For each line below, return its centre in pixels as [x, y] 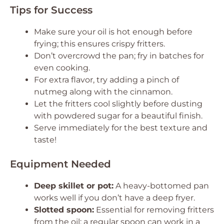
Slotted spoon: [64, 209]
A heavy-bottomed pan [161, 185]
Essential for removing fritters [154, 209]
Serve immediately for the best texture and [121, 127]
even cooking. [62, 67]
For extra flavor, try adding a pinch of [106, 79]
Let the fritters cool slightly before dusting [118, 103]
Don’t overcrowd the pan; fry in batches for [119, 55]
